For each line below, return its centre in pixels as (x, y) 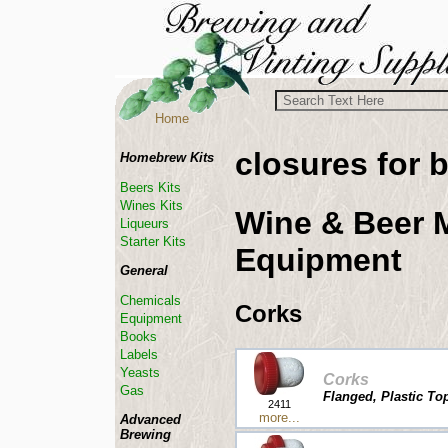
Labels (139, 354)
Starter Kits (153, 241)
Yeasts (140, 372)
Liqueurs (144, 223)
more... (279, 418)
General (144, 270)
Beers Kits (150, 187)
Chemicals (150, 300)
